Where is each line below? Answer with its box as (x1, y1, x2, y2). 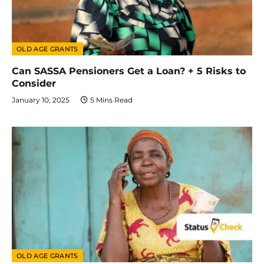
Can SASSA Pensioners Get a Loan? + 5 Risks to (12, 65, 246, 77)
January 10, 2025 (12, 95, 70, 105)
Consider (12, 78, 56, 90)
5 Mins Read (90, 95, 133, 105)
